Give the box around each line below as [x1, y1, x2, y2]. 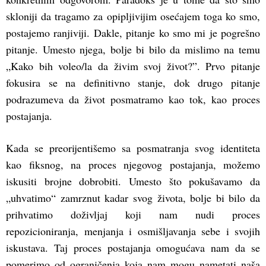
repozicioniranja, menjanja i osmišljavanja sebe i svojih [6, 224, 260, 239]
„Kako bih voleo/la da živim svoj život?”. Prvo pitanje [6, 59, 260, 74]
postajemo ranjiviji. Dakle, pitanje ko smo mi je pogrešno [6, 26, 260, 40]
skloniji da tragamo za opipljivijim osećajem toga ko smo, [6, 9, 260, 24]
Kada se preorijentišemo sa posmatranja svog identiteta [6, 141, 260, 156]
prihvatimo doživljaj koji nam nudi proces [6, 207, 260, 222]
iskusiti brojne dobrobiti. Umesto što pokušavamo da [6, 174, 260, 189]
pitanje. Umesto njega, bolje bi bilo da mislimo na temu [6, 42, 260, 57]
